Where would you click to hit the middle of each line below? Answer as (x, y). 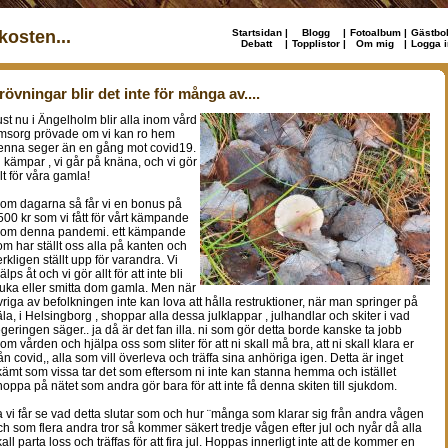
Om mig (375, 43)
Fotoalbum (375, 32)
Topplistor (315, 43)
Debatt (256, 43)
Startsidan (256, 32)
